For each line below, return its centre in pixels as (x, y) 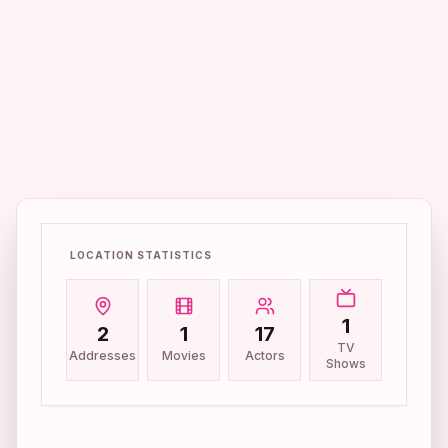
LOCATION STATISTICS (141, 254)
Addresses (102, 355)
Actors (264, 355)
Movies (183, 355)
